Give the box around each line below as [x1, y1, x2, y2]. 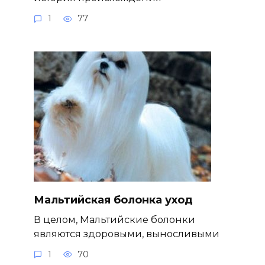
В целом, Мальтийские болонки [33, 213, 195, 225]
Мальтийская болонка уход [33, 193, 193, 206]
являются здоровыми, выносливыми [33, 227, 219, 240]
